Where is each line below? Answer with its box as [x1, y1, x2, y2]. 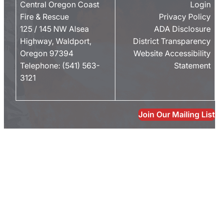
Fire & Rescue [20, 11, 69, 22]
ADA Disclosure [154, 23, 211, 34]
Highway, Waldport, [20, 36, 91, 46]
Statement [174, 60, 211, 70]
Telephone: [20, 60, 62, 70]
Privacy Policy [159, 11, 211, 22]
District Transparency [133, 36, 211, 46]
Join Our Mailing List [138, 109, 215, 119]
